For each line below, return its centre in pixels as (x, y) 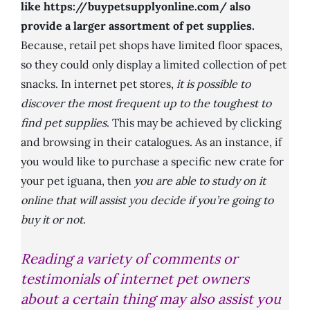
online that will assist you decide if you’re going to (147, 200)
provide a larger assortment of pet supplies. (138, 26)
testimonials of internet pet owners (135, 279)
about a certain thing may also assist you (151, 299)
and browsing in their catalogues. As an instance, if (151, 142)
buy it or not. (53, 220)
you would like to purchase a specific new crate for (152, 162)
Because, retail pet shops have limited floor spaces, (152, 45)
